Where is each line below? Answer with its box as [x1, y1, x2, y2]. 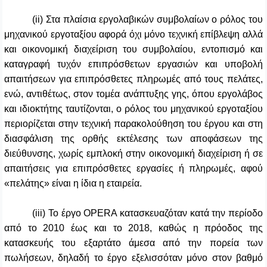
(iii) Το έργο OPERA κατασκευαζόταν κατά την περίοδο [32, 208, 263, 219]
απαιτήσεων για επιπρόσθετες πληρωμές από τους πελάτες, [4, 74, 263, 85]
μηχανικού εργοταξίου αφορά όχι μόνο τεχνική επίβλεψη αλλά [4, 29, 263, 40]
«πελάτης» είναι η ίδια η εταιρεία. [4, 178, 142, 189]
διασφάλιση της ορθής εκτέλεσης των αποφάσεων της [4, 133, 263, 144]
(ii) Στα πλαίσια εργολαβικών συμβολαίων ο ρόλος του [32, 14, 263, 25]
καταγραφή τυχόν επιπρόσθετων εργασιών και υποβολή [4, 59, 263, 70]
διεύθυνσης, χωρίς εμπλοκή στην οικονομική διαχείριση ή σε [4, 148, 263, 159]
